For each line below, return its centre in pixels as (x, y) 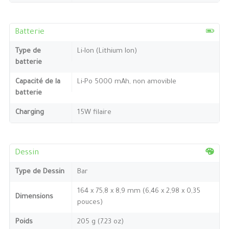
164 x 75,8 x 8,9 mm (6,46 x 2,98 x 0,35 (139, 191)
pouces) (90, 202)
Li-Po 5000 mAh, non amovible (127, 82)
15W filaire (94, 112)
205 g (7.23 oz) (100, 222)
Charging (29, 112)
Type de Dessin (40, 172)
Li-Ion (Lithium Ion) (107, 51)
